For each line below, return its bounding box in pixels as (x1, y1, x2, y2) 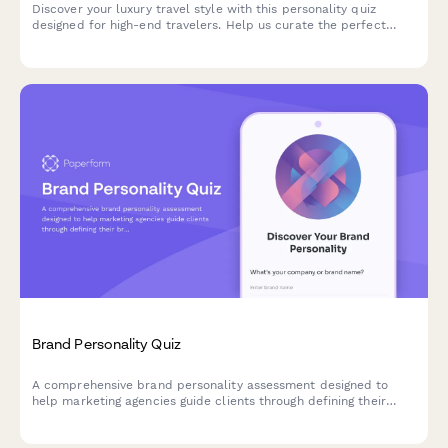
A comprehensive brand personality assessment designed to (32, 377, 389, 392)
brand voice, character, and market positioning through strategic (32, 409, 414, 424)
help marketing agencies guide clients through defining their (32, 393, 386, 408)
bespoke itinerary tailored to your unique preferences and (32, 34, 378, 48)
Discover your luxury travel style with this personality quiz (32, 2, 376, 16)
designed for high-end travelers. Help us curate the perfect (32, 18, 386, 32)
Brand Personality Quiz (32, 334, 181, 352)
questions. (32, 425, 92, 440)
